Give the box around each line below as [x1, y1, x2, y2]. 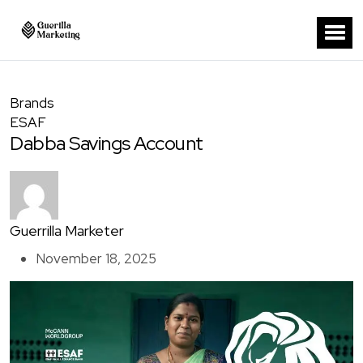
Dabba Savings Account [10, 130, 203, 156]
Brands [10, 94, 54, 113]
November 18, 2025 [36, 250, 156, 268]
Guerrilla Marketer [10, 221, 124, 241]
